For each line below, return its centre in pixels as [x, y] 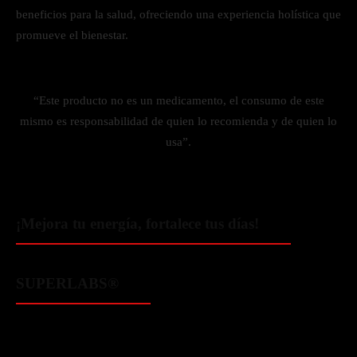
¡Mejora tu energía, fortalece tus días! [137, 224]
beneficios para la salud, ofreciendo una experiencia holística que [178, 14]
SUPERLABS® [67, 283]
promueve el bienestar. [72, 35]
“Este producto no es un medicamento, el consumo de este [178, 100]
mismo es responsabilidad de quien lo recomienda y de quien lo [178, 121]
